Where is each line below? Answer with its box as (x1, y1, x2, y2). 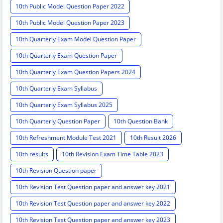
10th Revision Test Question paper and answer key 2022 (15, 199, 170, 208)
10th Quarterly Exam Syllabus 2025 (15, 101, 112, 110)
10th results (15, 150, 48, 159)
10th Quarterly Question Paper (15, 117, 100, 126)
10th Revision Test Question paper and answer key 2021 (15, 183, 170, 192)
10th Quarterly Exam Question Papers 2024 (15, 68, 135, 77)
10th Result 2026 (130, 133, 176, 142)
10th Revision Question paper (15, 166, 97, 175)
